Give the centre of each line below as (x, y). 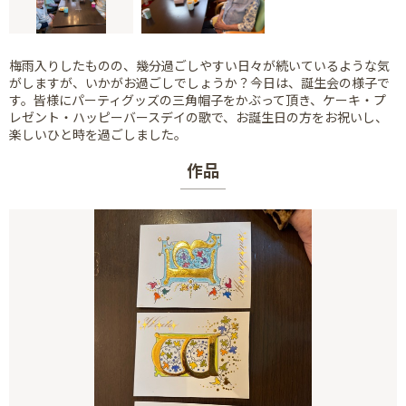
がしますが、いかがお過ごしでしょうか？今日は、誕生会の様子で (199, 82)
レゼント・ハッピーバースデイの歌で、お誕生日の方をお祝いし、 (198, 116)
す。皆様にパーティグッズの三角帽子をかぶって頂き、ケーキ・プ (198, 99)
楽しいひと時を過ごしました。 (98, 134)
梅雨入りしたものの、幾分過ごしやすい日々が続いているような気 (199, 65)
